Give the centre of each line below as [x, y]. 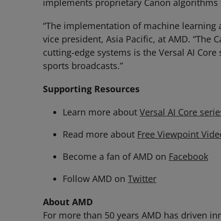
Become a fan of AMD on [116, 156]
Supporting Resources [91, 89]
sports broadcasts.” [83, 66]
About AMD [68, 202]
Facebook [188, 156]
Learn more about [101, 112]
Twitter [142, 179]
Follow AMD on [95, 179]
